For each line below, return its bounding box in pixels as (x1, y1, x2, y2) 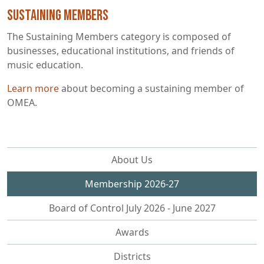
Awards (115, 226, 149, 239)
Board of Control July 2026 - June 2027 (48, 202, 216, 214)
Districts (113, 250, 151, 263)
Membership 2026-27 (85, 177, 179, 190)
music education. (7, 58, 83, 71)
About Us (111, 153, 153, 166)
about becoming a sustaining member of (59, 82, 244, 95)
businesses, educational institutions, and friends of (7, 44, 235, 57)
